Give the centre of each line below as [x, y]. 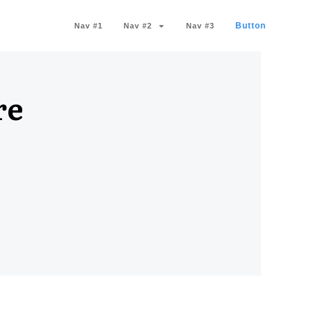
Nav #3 [200, 26]
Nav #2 [138, 26]
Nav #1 [89, 26]
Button [251, 26]
